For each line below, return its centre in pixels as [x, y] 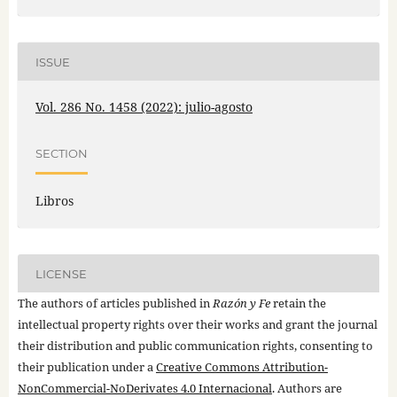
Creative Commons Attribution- [241, 367]
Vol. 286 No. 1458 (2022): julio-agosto [144, 107]
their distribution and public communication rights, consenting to [195, 346]
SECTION [61, 153]
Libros [54, 201]
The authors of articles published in [115, 304]
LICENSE [61, 273]
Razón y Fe [241, 304]
